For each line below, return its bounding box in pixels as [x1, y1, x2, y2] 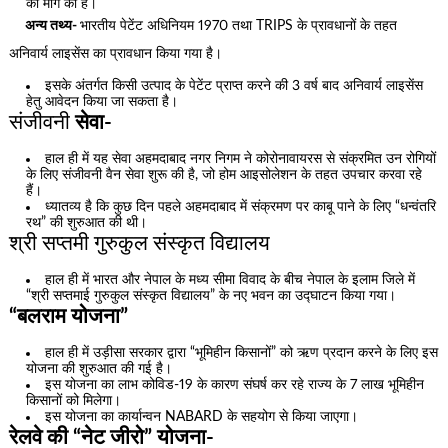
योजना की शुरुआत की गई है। [26, 361, 173, 376]
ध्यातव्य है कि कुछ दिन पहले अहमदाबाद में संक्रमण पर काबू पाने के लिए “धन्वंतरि [45, 200, 437, 215]
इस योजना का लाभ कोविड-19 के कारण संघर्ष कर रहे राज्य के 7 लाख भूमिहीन [45, 377, 425, 392]
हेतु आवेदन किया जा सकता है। [26, 95, 179, 110]
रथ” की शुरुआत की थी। [26, 216, 148, 231]
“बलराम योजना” [8, 305, 128, 327]
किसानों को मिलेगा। [26, 393, 122, 408]
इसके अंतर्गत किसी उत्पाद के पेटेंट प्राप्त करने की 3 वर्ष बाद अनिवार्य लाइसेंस [45, 79, 424, 94]
